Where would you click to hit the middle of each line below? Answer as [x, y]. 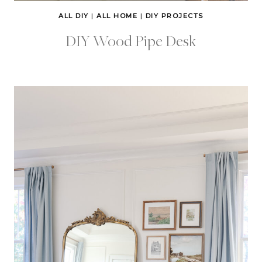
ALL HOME [117, 16]
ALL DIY [74, 16]
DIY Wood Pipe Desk [131, 41]
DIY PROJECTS [174, 16]
